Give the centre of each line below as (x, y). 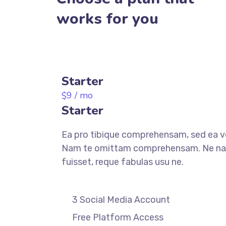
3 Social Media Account (121, 200)
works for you (107, 19)
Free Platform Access (118, 218)
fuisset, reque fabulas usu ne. (123, 162)
